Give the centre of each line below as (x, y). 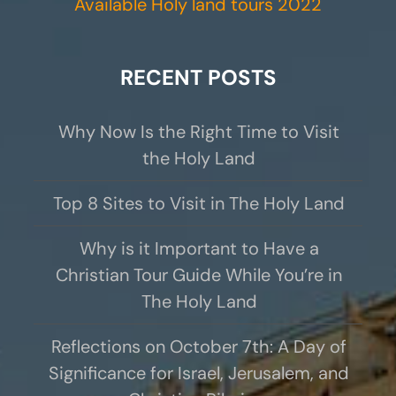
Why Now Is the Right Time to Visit (199, 131)
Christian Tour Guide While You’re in (199, 274)
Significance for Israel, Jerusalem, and (199, 373)
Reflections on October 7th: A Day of (199, 346)
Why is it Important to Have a (199, 248)
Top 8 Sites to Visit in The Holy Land (199, 203)
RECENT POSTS (198, 77)
